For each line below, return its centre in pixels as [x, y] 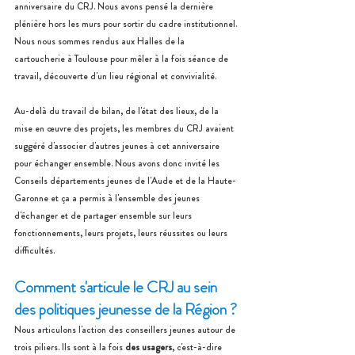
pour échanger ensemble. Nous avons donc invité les [118, 163]
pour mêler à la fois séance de [170, 59]
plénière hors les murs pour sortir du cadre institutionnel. [127, 24]
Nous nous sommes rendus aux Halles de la [101, 41]
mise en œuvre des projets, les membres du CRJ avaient [125, 128]
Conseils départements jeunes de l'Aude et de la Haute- [125, 181]
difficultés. [34, 250]
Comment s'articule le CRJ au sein [117, 287]
